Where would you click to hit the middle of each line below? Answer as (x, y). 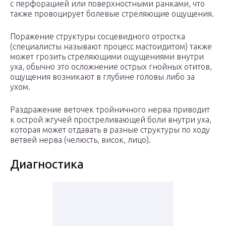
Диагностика (47, 164)
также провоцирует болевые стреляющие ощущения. (112, 14)
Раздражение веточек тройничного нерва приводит (110, 110)
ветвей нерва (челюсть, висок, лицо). (80, 140)
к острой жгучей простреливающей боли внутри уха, (111, 120)
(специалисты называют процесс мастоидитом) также (111, 47)
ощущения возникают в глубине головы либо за (102, 77)
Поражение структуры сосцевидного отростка (98, 37)
